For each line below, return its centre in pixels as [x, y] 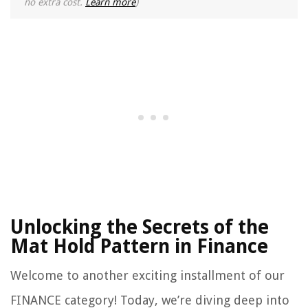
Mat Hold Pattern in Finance [139, 247]
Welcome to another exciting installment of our [147, 276]
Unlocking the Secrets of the [140, 228]
